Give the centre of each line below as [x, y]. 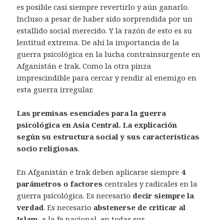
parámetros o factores [60, 184]
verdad [30, 207]
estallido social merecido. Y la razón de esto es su [105, 31]
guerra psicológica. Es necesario [75, 196]
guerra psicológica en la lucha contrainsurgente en [109, 54]
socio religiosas [48, 149]
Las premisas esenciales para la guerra [92, 113]
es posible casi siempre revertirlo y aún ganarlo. [103, 7]
